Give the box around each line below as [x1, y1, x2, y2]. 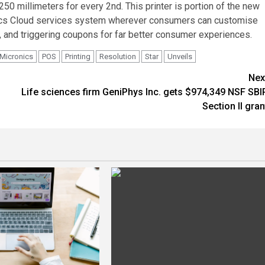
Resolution [99, 52, 136, 62]
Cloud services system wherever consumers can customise [8, 15, 258, 27]
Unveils [167, 52, 192, 62]
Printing [65, 52, 91, 62]
